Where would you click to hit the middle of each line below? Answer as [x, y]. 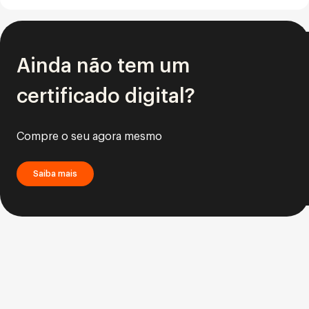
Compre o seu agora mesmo [89, 136]
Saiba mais [55, 173]
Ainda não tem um [103, 66]
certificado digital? [106, 96]
